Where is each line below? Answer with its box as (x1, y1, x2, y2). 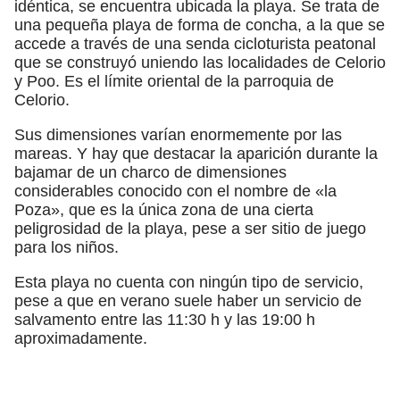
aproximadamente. (14, 329, 147, 347)
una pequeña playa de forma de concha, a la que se (14, 15, 385, 34)
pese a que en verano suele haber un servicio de (14, 291, 362, 310)
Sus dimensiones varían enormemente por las (14, 125, 342, 144)
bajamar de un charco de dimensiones (14, 162, 287, 181)
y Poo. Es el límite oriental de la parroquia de (14, 71, 334, 90)
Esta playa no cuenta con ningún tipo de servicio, (14, 272, 363, 291)
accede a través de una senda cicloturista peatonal (14, 34, 376, 53)
